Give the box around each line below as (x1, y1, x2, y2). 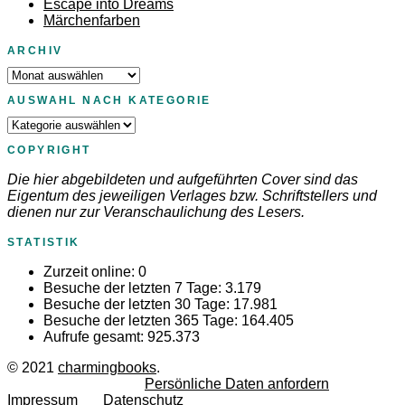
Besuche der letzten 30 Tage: (43, 296, 233, 312)
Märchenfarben (43, 13, 140, 29)
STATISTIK (7, 235, 80, 249)
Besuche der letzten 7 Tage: (43, 279, 225, 296)
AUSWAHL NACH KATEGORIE (7, 94, 212, 108)
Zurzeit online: (43, 263, 138, 279)
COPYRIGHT (7, 143, 91, 156)
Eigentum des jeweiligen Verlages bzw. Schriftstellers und (7, 187, 377, 203)
